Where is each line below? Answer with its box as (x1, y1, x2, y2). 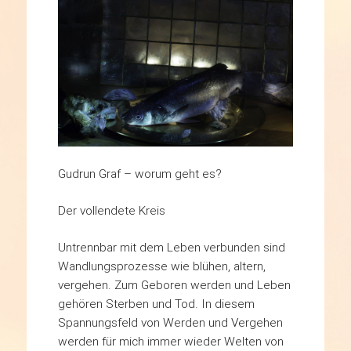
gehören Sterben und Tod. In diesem (57, 296, 255, 312)
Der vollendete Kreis (57, 203, 165, 219)
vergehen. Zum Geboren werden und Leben (57, 277, 291, 293)
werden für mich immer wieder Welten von (57, 334, 284, 349)
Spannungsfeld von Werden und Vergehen (57, 315, 283, 331)
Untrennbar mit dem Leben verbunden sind (57, 240, 285, 255)
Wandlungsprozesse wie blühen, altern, (57, 259, 266, 274)
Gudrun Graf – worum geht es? (57, 166, 222, 182)
